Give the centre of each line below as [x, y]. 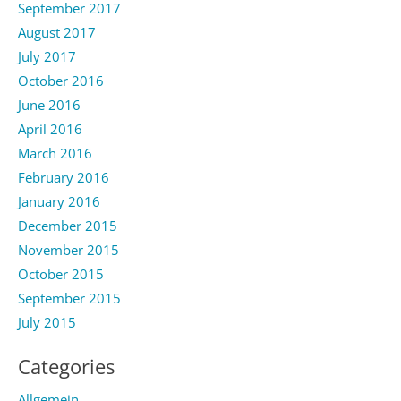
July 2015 [47, 322]
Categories [66, 366]
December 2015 [68, 225]
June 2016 [49, 104]
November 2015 [68, 249]
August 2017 [57, 32]
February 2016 [64, 177]
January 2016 [59, 201]
